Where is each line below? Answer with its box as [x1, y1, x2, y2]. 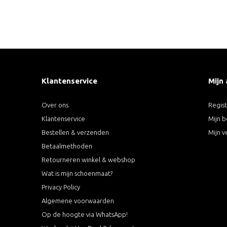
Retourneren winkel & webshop [42, 156, 135, 164]
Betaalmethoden [42, 142, 92, 150]
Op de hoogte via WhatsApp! [42, 211, 128, 218]
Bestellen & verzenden [42, 129, 109, 136]
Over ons [42, 101, 68, 109]
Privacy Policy [42, 183, 80, 191]
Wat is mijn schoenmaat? [42, 170, 112, 177]
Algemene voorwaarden [42, 197, 114, 205]
